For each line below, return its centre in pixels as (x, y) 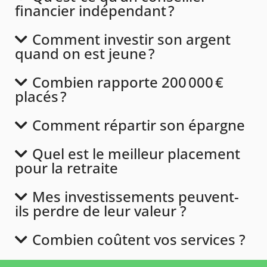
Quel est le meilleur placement (136, 153)
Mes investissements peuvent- (135, 196)
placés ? (41, 96)
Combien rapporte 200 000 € (128, 82)
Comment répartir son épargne (138, 125)
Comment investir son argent (131, 39)
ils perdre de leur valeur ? (101, 210)
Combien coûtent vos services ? (139, 239)
